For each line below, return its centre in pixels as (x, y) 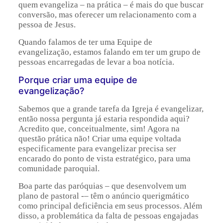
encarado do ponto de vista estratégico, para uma (104, 159)
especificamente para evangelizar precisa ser (97, 149)
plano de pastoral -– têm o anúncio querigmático (104, 196)
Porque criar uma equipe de (78, 80)
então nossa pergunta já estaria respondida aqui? (104, 119)
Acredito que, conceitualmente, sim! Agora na (99, 129)
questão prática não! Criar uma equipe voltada (100, 139)
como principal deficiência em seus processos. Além (110, 206)
